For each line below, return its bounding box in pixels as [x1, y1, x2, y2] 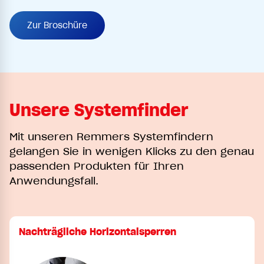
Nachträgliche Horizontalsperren [19, 225, 176, 237]
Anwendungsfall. [9, 173, 98, 187]
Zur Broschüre [27, 19, 87, 31]
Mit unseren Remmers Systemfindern [9, 129, 213, 143]
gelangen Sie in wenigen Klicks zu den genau [9, 144, 254, 158]
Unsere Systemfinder [9, 99, 189, 121]
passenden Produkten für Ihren [9, 159, 184, 173]
